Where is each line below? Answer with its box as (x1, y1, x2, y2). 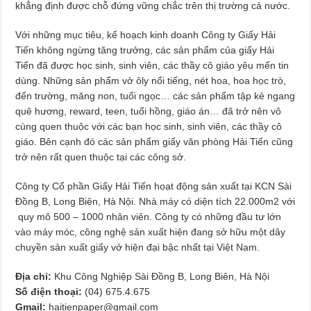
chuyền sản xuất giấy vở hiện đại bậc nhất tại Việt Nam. (15, 241, 260, 253)
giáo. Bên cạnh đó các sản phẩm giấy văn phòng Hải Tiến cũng (15, 135, 294, 147)
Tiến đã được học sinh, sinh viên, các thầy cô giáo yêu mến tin (15, 59, 289, 71)
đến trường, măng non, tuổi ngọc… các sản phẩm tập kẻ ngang (15, 90, 296, 101)
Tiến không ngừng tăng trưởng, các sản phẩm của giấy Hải (15, 44, 275, 56)
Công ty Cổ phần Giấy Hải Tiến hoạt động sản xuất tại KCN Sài (15, 180, 292, 192)
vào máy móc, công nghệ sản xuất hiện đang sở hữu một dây (15, 226, 286, 237)
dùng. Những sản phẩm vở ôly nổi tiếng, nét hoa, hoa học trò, (15, 74, 287, 86)
